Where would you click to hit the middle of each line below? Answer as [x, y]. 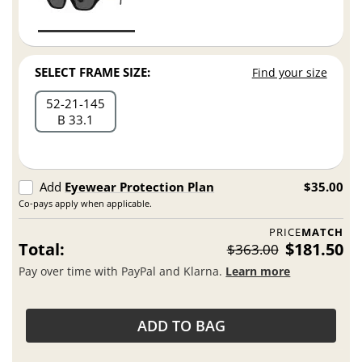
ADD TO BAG [181, 326]
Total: [42, 250]
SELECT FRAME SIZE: [93, 72]
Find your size [289, 73]
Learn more [258, 271]
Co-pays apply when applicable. [86, 204]
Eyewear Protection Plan [140, 187]
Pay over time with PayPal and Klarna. [122, 271]
